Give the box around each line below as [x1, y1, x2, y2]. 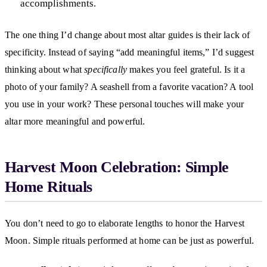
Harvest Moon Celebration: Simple [5, 158, 229, 176]
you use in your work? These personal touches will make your [5, 98, 244, 109]
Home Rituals [5, 178, 92, 195]
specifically [84, 64, 128, 74]
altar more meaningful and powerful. [5, 116, 145, 126]
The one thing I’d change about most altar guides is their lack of [5, 29, 250, 40]
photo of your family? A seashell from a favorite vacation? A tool [5, 81, 254, 92]
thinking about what [5, 64, 85, 74]
